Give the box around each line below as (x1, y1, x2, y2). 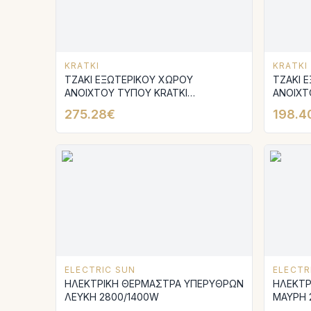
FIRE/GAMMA (65, 100, 124, 112)
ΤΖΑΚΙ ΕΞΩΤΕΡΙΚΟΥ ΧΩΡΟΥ (65, 74, 193, 85)
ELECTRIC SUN (65, 264, 136, 275)
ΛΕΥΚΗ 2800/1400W (65, 291, 159, 303)
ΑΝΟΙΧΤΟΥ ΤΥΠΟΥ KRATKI (65, 87, 187, 99)
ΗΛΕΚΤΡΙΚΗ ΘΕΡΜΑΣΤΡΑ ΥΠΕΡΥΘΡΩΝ (65, 278, 244, 289)
